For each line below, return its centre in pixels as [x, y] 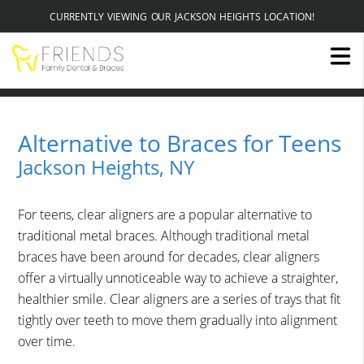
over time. [47, 342]
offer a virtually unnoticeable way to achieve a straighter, [178, 278]
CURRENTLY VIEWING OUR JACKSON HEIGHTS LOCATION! [182, 16]
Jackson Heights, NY [106, 167]
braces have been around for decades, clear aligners [169, 257]
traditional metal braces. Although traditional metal [164, 236]
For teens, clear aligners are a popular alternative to [165, 215]
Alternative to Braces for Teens [180, 143]
